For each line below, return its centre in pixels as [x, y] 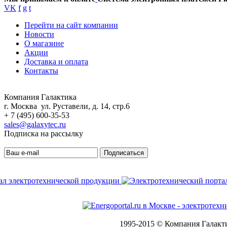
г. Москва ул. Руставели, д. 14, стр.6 [67, 106]
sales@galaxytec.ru [35, 125]
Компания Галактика [40, 97]
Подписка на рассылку [44, 134]
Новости [39, 34]
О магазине [44, 44]
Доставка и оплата [56, 62]
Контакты [41, 71]
